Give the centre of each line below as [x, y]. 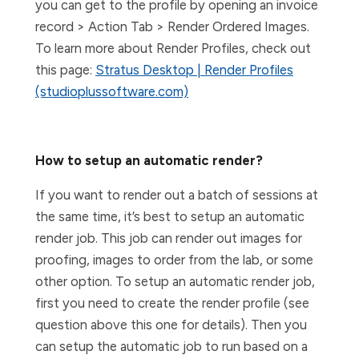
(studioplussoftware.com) [112, 91]
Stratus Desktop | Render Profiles [194, 70]
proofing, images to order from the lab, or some [174, 260]
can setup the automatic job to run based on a [171, 346]
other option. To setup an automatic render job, [175, 281]
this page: [65, 70]
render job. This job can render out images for [169, 238]
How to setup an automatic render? [149, 160]
